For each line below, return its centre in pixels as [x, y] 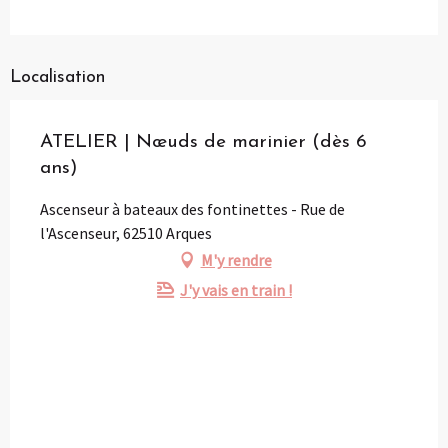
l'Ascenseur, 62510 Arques [126, 232]
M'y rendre [236, 259]
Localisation [57, 77]
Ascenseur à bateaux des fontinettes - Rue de [192, 208]
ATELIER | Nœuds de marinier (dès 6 [203, 142]
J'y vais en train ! [236, 289]
